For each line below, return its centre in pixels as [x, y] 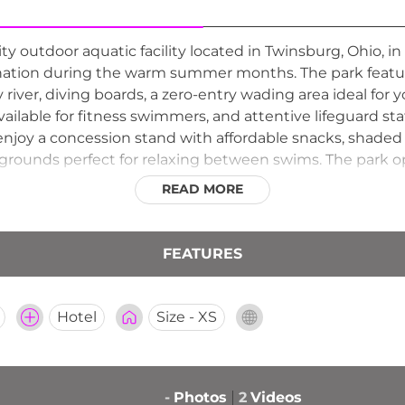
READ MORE [202, 188]
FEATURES [202, 253]
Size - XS [187, 316]
